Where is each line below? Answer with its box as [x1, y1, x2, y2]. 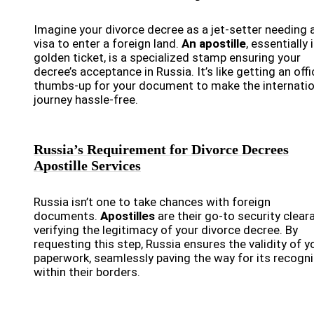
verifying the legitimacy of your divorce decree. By [34, 223, 298, 238]
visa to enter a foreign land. [34, 36, 182, 51]
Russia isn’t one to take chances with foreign [34, 195, 271, 210]
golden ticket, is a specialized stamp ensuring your [34, 50, 301, 65]
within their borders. [34, 265, 140, 280]
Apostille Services [34, 158, 141, 174]
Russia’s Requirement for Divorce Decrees [34, 142, 289, 158]
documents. [34, 209, 100, 224]
